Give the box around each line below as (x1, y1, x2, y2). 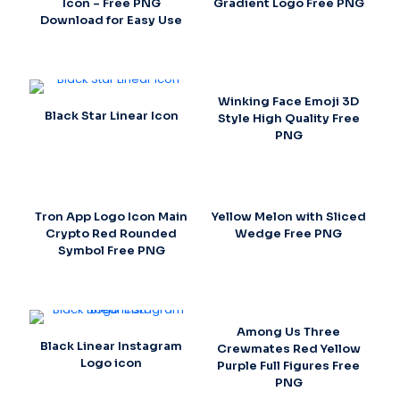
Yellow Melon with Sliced (211, 209, 366, 225)
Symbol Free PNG (57, 243, 165, 259)
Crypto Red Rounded (46, 226, 178, 242)
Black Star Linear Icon (44, 108, 179, 124)
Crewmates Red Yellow (216, 341, 361, 357)
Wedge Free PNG (235, 226, 343, 242)
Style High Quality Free (217, 111, 360, 127)
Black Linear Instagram (40, 338, 183, 354)
